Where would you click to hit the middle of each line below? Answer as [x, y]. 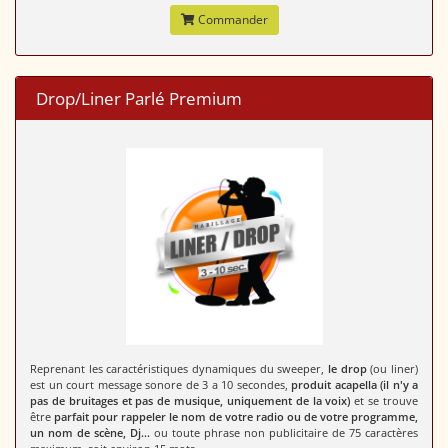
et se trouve [384, 401]
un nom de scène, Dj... [90, 433]
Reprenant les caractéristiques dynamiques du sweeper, [179, 369]
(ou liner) [392, 369]
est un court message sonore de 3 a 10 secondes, [160, 385]
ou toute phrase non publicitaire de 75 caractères [284, 433]
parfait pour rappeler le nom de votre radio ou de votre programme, [236, 417]
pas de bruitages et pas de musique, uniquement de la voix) [190, 401]
